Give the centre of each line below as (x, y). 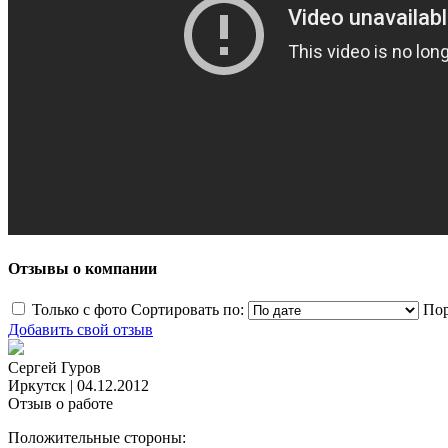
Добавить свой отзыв (80, 330)
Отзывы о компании (82, 269)
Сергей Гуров (54, 368)
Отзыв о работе (60, 404)
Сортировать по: (187, 310)
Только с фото (79, 310)
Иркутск (37, 386)
